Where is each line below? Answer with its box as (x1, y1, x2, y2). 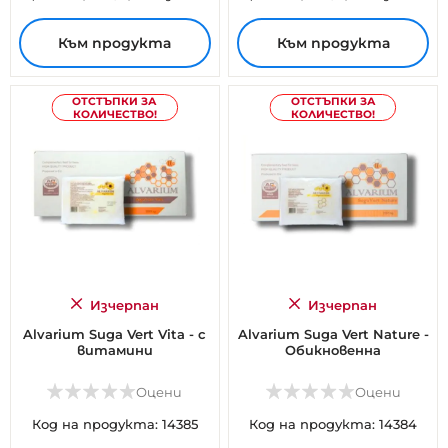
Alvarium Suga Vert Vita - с (23, 326, 207, 343)
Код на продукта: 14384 (249, 416, 418, 433)
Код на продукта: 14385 (31, 416, 198, 433)
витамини (76, 342, 153, 359)
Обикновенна (285, 342, 382, 359)
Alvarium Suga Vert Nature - (237, 326, 429, 343)
